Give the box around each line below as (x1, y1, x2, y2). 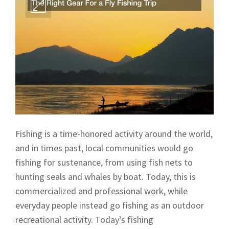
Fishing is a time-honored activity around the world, (15, 127, 213, 140)
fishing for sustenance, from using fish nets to (15, 156, 193, 168)
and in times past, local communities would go (15, 142, 193, 154)
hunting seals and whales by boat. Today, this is (15, 170, 196, 182)
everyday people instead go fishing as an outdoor (15, 199, 204, 211)
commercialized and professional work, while (15, 185, 188, 197)
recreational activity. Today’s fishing (15, 213, 153, 225)
